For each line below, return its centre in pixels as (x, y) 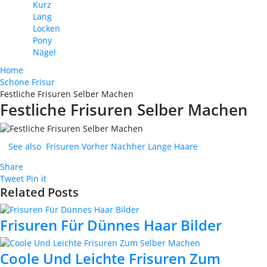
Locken (46, 28)
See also (25, 147)
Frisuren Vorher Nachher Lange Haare (122, 147)
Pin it (36, 179)
